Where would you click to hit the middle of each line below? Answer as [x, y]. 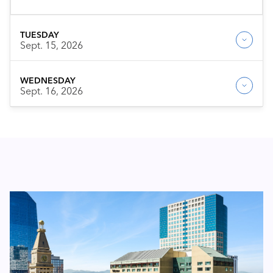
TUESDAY [40, 34]
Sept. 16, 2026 [51, 90]
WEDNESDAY [48, 80]
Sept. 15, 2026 [51, 45]
